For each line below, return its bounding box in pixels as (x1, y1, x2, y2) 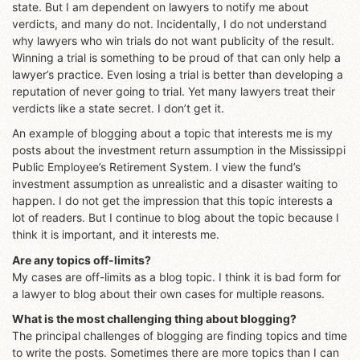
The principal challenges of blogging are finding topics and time (12, 329, 347, 343)
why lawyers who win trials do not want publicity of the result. (12, 33, 334, 47)
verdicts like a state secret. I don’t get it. (12, 100, 224, 115)
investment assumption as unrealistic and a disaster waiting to (12, 177, 337, 191)
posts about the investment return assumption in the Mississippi (12, 143, 346, 157)
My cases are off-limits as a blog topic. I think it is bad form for (12, 269, 341, 284)
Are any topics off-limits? (12, 252, 151, 267)
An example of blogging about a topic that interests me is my (12, 126, 333, 141)
